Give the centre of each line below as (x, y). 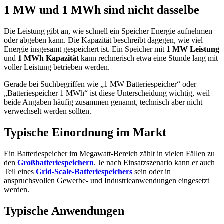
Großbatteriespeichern (56, 162)
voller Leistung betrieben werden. (57, 67)
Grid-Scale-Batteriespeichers (84, 171)
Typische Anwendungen (64, 211)
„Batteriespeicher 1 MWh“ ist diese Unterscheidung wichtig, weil (107, 93)
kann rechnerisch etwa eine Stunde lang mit (148, 58)
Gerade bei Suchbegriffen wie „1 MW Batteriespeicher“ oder (100, 84)
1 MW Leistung (193, 49)
